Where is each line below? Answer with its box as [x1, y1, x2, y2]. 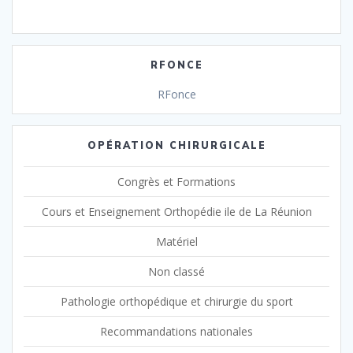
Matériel [155, 233, 198, 249]
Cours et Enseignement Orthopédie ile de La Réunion [41, 203, 312, 219]
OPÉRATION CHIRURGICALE [87, 139, 266, 151]
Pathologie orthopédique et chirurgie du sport [60, 293, 293, 309]
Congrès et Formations [117, 173, 236, 189]
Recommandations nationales [100, 323, 253, 339]
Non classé [148, 263, 205, 279]
